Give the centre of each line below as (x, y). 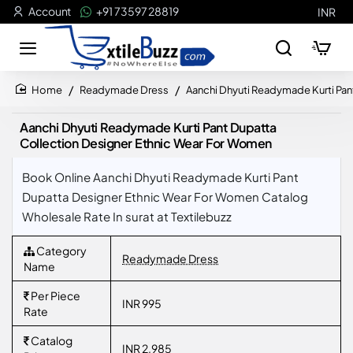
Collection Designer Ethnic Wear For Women (146, 143)
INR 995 (142, 303)
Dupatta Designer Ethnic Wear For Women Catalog (165, 197)
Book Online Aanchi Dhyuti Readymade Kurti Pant (160, 177)
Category (61, 251)
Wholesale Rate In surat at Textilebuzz (127, 216)
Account (50, 11)
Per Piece (55, 295)
